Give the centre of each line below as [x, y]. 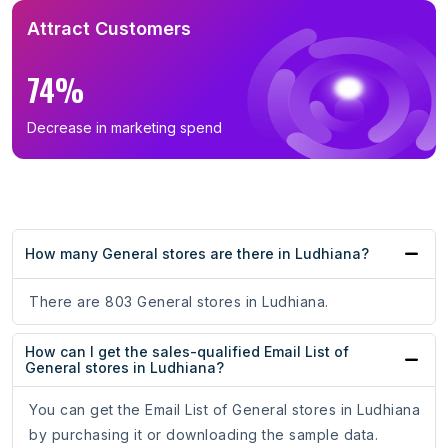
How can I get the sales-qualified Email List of [187, 352]
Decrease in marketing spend [124, 128]
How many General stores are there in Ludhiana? [197, 254]
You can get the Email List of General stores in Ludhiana [224, 410]
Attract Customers [109, 29]
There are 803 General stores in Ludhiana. [179, 302]
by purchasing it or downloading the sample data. [203, 435]
